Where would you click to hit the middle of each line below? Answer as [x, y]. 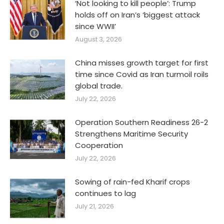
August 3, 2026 [98, 39]
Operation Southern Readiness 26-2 [141, 122]
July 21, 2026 [94, 206]
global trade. [99, 86]
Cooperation [99, 145]
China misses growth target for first [142, 63]
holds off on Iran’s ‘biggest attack [137, 15]
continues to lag [105, 193]
